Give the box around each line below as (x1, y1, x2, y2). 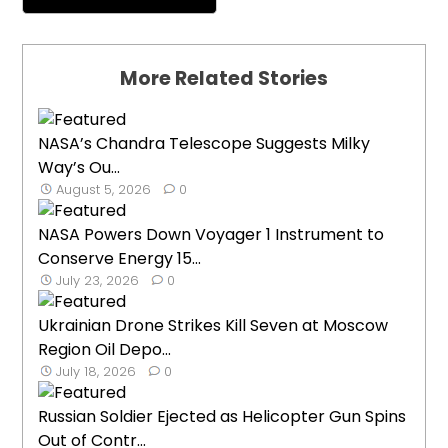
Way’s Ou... (38, 156, 121, 180)
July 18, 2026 (56, 362, 137, 382)
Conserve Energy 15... (38, 247, 202, 271)
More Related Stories (120, 65, 328, 93)
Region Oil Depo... (38, 338, 172, 362)
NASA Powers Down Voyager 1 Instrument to (38, 223, 385, 247)
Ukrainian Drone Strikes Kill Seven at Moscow (38, 314, 389, 338)
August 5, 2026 (56, 180, 152, 200)
